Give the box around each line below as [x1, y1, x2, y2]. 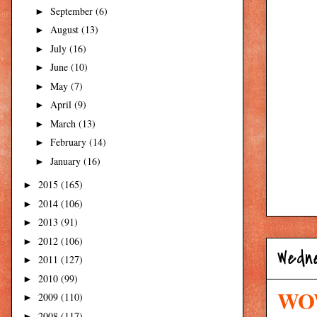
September [50, 4, 96, 18]
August [50, 23, 81, 37]
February [50, 135, 89, 149]
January [50, 154, 83, 168]
